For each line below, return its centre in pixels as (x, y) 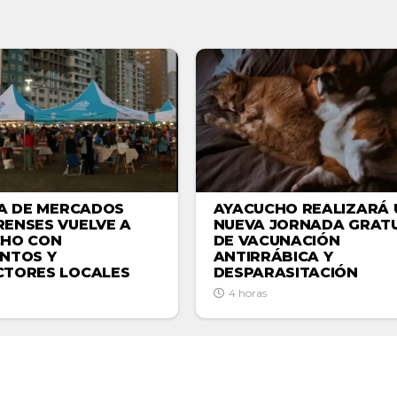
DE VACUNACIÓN (276, 241)
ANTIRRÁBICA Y (273, 257)
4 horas (247, 293)
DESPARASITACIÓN (285, 273)
